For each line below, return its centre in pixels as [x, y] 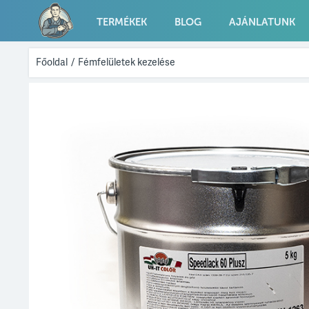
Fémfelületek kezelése [127, 62]
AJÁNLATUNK [262, 22]
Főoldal [52, 62]
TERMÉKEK [122, 22]
